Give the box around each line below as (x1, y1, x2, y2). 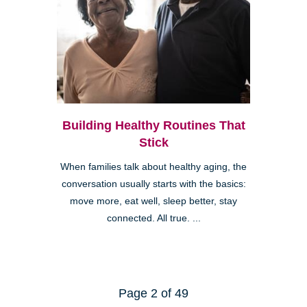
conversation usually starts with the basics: (61, 178, 246, 189)
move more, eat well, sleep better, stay (70, 195, 237, 206)
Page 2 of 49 (119, 286, 188, 300)
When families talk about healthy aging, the (60, 161, 247, 172)
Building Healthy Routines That (62, 118, 245, 132)
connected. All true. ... (106, 212, 201, 223)
